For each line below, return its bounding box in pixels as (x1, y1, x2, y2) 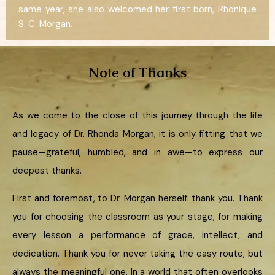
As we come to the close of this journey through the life (12, 109, 263, 122)
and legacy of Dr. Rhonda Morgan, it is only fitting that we (12, 128, 263, 141)
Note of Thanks (88, 64, 187, 82)
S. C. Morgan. (18, 18, 72, 31)
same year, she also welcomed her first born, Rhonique (18, 3, 257, 16)
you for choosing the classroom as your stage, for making (12, 211, 263, 223)
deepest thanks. (12, 165, 82, 177)
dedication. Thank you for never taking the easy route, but (12, 247, 263, 260)
